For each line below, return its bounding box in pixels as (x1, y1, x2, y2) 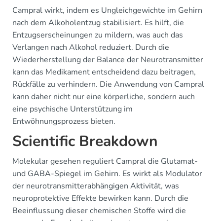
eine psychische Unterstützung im (12, 104, 133, 114)
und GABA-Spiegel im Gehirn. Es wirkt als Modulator (12, 168, 202, 179)
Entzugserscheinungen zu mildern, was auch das (12, 30, 183, 40)
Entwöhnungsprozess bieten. (12, 116, 115, 127)
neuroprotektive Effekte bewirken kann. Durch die (12, 193, 188, 204)
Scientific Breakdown (12, 131, 158, 151)
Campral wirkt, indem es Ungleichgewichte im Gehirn (12, 5, 202, 16)
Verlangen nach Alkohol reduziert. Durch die (12, 42, 169, 53)
